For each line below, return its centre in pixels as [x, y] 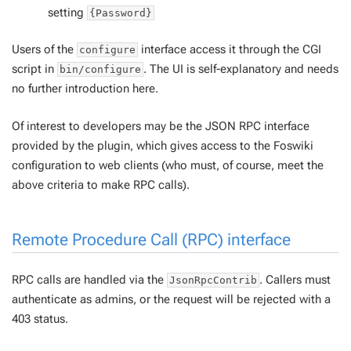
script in [34, 69]
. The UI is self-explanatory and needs [241, 69]
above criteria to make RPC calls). [101, 185]
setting [68, 12]
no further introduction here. [85, 89]
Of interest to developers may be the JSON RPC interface [161, 126]
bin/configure [100, 69]
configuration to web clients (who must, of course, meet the [168, 165]
